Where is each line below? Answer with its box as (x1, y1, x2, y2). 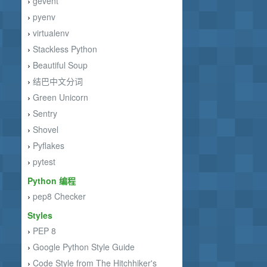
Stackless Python (33, 43, 97, 55)
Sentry (33, 107, 57, 119)
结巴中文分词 (33, 75, 83, 87)
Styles (27, 209, 52, 221)
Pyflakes (33, 139, 64, 151)
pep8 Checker (33, 190, 86, 202)
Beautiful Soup (33, 59, 88, 71)
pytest (33, 156, 55, 167)
